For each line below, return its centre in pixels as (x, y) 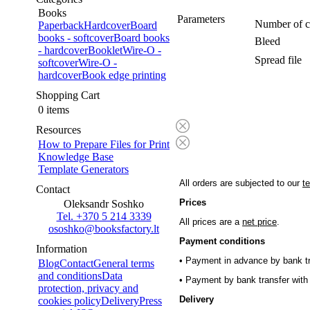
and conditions (70, 276)
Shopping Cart (68, 95)
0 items (54, 110)
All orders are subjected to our (241, 183)
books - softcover (76, 38)
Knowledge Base (76, 157)
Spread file (278, 60)
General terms (124, 263)
